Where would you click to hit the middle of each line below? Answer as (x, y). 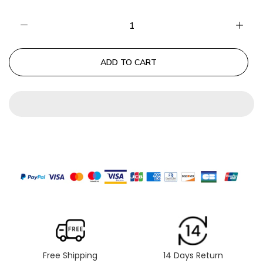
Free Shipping (70, 255)
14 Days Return (193, 255)
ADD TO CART (129, 62)
